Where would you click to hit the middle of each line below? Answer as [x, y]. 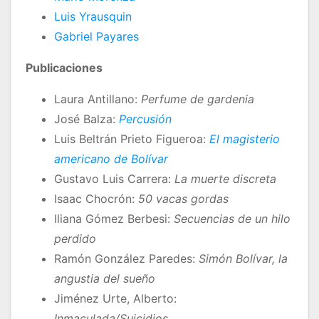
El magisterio [245, 139]
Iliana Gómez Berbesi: [114, 219]
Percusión [145, 119]
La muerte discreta [225, 179]
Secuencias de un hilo [232, 219]
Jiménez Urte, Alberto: [115, 299]
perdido [75, 239]
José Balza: [87, 119]
